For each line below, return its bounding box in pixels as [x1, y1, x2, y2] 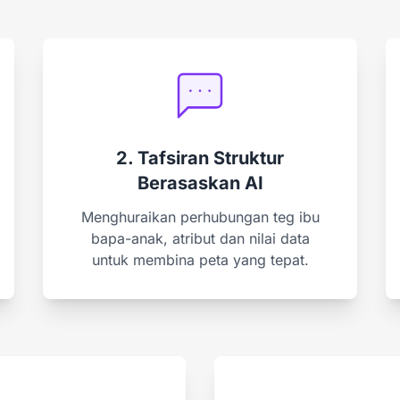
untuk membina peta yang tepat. [91, 250, 309, 269]
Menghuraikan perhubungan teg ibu [80, 207, 320, 226]
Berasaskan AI [137, 171, 263, 194]
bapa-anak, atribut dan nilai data [90, 229, 310, 247]
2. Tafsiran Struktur [116, 146, 284, 169]
